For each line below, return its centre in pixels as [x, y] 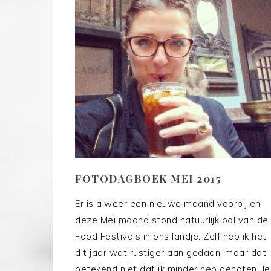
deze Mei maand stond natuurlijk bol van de [172, 220]
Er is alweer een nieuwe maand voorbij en [168, 204]
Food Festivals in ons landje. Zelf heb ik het [171, 237]
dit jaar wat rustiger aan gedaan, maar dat [171, 253]
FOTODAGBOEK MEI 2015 [148, 179]
